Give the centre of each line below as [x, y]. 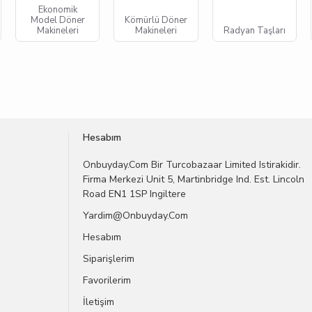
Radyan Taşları [254, 30]
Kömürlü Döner [156, 20]
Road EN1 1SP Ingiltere [134, 194]
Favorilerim [107, 280]
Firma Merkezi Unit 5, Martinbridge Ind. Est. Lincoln [194, 179]
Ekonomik [57, 9]
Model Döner [57, 20]
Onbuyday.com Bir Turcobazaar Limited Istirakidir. [192, 165]
